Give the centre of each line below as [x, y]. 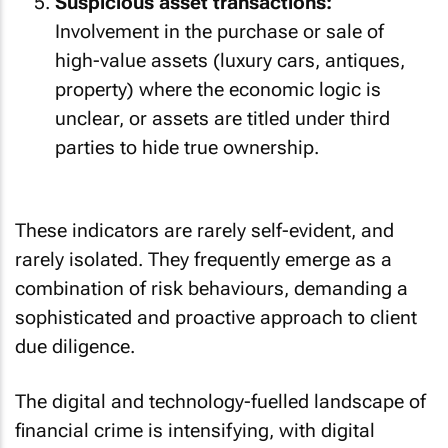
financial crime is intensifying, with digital [195, 430]
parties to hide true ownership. [187, 147]
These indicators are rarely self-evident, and [204, 230]
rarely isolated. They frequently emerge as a [203, 259]
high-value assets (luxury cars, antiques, [230, 60]
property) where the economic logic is [218, 89]
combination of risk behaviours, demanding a [211, 288]
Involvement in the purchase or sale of [219, 31]
